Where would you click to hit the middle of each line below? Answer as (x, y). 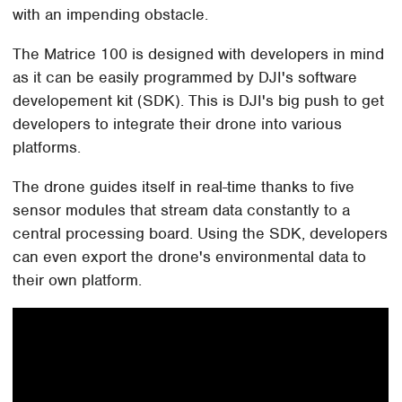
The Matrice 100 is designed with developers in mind (199, 54)
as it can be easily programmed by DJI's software (185, 78)
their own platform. (78, 280)
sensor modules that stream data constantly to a (182, 210)
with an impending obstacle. (111, 15)
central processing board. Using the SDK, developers (201, 234)
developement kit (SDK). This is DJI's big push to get (199, 101)
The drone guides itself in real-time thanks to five (184, 187)
